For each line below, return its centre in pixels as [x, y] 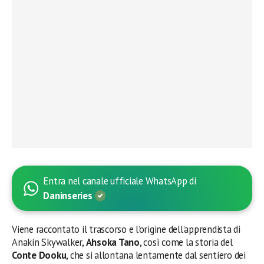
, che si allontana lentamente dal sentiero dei [156, 255]
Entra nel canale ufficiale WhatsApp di [120, 181]
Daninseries [69, 196]
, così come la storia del [186, 242]
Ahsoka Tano [113, 242]
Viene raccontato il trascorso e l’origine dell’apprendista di [126, 230]
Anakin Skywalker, [49, 242]
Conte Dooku [39, 255]
